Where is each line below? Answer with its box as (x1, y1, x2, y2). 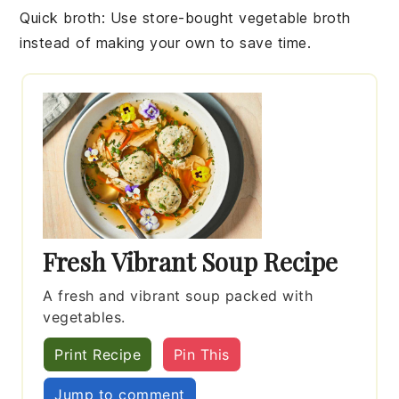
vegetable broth (239, 8, 351, 27)
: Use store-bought (101, 8, 240, 27)
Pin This (173, 345, 230, 363)
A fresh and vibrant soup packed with (43, 286, 313, 305)
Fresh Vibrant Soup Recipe (43, 244, 338, 278)
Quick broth (20, 8, 102, 27)
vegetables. (43, 307, 126, 326)
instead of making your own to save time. (20, 33, 312, 52)
